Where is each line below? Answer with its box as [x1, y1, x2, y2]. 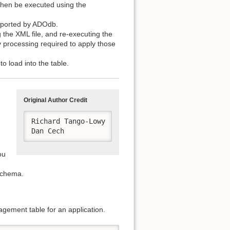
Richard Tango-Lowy [31, 117, 105, 125]
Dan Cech [31, 126, 68, 135]
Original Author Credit [24, 96, 87, 104]
